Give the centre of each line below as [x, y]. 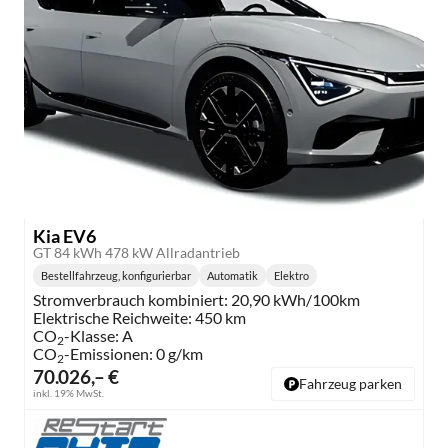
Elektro [291, 276]
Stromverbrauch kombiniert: [130, 300]
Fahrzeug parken [350, 384]
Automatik [232, 276]
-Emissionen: [110, 354]
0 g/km [179, 354]
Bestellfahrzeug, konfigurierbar [116, 276]
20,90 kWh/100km [295, 300]
